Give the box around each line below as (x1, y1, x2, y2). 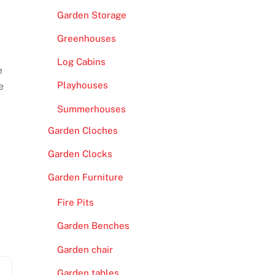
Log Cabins (56, 56, 106, 68)
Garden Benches (56, 220, 130, 231)
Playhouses (56, 80, 108, 91)
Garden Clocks (47, 148, 112, 159)
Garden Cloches (47, 125, 118, 136)
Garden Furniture (47, 172, 123, 183)
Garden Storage (56, 10, 126, 21)
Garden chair (56, 244, 113, 255)
